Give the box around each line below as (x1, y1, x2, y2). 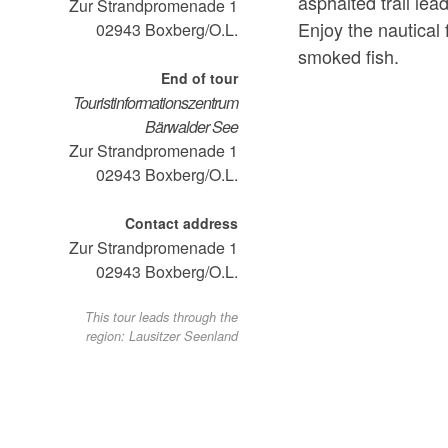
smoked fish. (298, 43, 400, 69)
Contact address (125, 213, 239, 234)
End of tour (161, 68, 239, 89)
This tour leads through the (85, 308, 239, 327)
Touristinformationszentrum (73, 91, 239, 115)
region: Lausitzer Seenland (86, 327, 239, 346)
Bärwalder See (145, 115, 239, 139)
